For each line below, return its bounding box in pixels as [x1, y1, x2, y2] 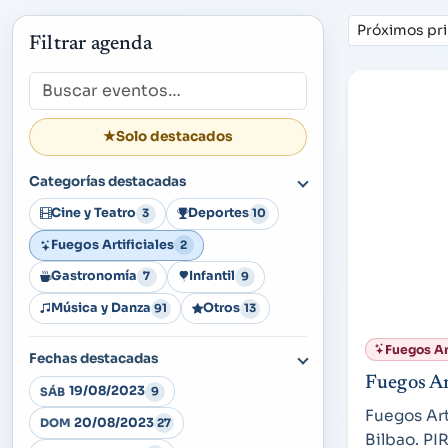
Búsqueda [28, 72, 94, 90]
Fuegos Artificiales [50, 236, 174, 253]
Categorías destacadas [29, 172, 186, 190]
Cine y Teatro [50, 205, 136, 222]
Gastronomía [50, 268, 137, 285]
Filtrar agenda [29, 34, 152, 55]
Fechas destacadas [29, 350, 158, 368]
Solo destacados [116, 128, 233, 146]
